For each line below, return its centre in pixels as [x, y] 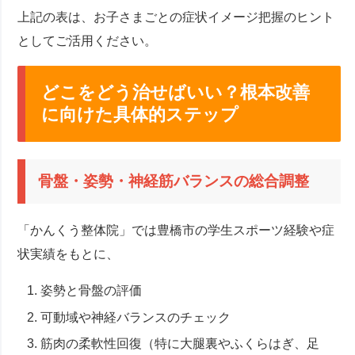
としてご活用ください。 [88, 40]
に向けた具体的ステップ [140, 114]
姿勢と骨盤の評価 [92, 291]
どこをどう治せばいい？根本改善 [176, 92]
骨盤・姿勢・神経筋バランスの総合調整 [174, 181]
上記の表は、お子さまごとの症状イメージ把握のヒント [176, 17]
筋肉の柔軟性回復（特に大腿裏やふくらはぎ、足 [180, 343]
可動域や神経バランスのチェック [136, 317]
